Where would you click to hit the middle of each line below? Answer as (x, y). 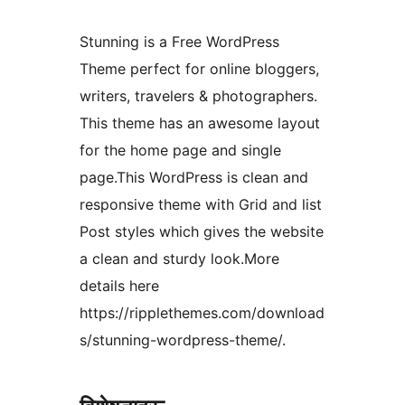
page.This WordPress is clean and (194, 178)
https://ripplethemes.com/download (202, 313)
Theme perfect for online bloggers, (199, 69)
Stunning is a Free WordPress (179, 42)
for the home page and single (180, 151)
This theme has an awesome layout (200, 123)
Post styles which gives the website (202, 232)
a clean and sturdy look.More (179, 259)
